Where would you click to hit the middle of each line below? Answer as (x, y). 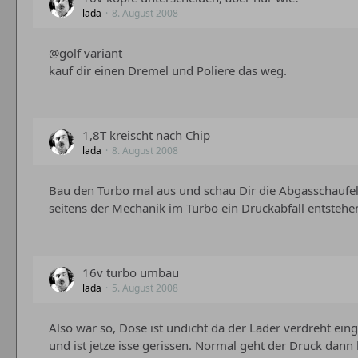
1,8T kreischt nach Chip (146, 135)
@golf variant (86, 53)
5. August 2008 (145, 288)
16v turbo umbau (131, 272)
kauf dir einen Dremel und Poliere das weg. (168, 70)
